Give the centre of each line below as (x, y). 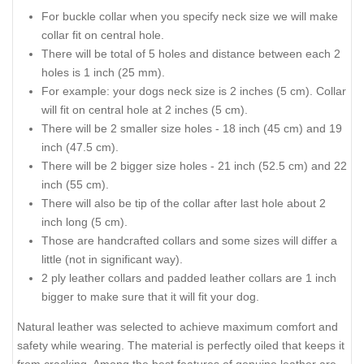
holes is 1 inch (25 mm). (103, 73)
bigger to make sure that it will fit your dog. (150, 297)
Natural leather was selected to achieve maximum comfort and (178, 326)
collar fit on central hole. (103, 35)
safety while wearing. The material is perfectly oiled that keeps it (181, 345)
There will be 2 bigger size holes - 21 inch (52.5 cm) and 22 (194, 166)
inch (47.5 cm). (80, 147)
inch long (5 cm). (84, 222)
